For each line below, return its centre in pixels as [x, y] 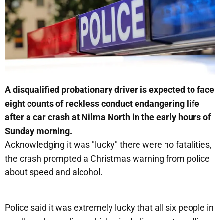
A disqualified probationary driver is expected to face [110, 89]
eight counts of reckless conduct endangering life [102, 103]
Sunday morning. [39, 131]
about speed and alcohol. [54, 172]
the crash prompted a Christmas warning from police [107, 158]
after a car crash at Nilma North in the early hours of [108, 117]
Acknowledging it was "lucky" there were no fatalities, [108, 144]
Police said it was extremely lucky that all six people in [109, 207]
